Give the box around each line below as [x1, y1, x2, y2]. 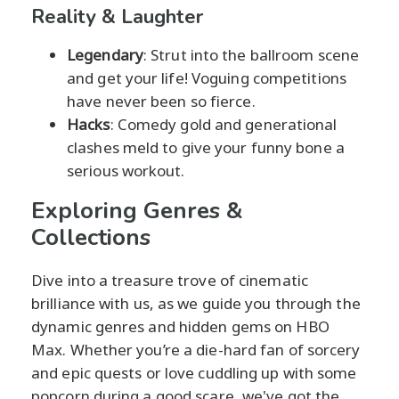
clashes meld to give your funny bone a [67, 136, 345, 158]
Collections [31, 221, 151, 253]
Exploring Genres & [31, 194, 243, 226]
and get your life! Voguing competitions [67, 67, 346, 88]
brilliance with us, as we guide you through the [31, 292, 361, 313]
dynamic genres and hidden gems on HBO [31, 315, 330, 337]
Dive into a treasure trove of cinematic [31, 269, 308, 290]
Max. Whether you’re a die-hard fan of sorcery [31, 338, 361, 360]
